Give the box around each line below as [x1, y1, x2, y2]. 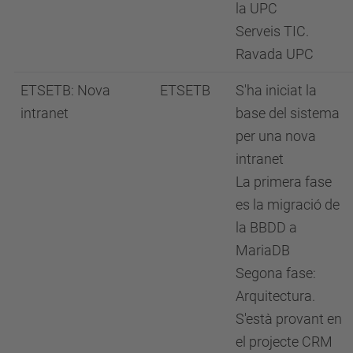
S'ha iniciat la [236, 81, 317, 98]
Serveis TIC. [236, 22, 309, 39]
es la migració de [236, 195, 340, 213]
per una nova [236, 127, 316, 144]
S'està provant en [236, 310, 342, 327]
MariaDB [236, 241, 290, 258]
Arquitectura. [236, 287, 315, 304]
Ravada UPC [236, 45, 314, 62]
